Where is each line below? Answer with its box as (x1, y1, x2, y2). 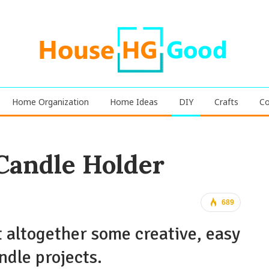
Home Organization (11, 96, 89, 107)
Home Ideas (109, 96, 158, 107)
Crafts (214, 96, 238, 107)
